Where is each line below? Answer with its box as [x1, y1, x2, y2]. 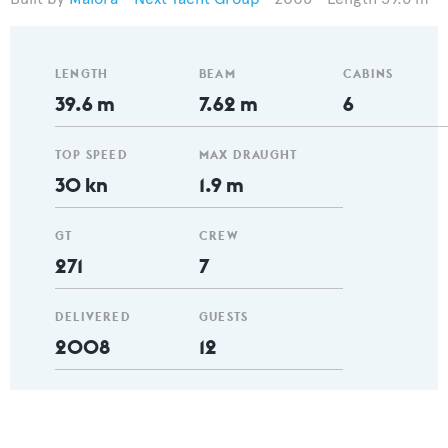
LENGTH [55, 66, 109, 81]
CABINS [343, 66, 394, 81]
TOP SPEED [55, 147, 128, 162]
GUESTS [199, 309, 249, 324]
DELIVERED [55, 309, 131, 324]
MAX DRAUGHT [199, 147, 298, 162]
